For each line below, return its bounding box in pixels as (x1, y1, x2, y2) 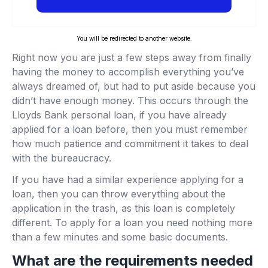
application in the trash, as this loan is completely (12, 202, 235, 215)
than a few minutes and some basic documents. (12, 231, 228, 243)
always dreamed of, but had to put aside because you (12, 80, 255, 93)
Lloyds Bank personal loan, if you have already (12, 109, 227, 121)
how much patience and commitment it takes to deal (12, 138, 248, 150)
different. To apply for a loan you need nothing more (12, 217, 252, 229)
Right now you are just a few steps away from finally (12, 51, 251, 64)
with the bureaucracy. (12, 152, 111, 165)
